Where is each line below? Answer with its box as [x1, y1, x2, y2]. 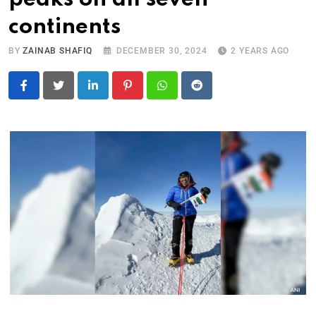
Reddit [195, 87, 228, 101]
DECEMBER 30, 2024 [116, 46, 207, 56]
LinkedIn [92, 87, 135, 101]
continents [8, 16, 121, 39]
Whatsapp [161, 87, 212, 101]
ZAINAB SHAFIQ [23, 46, 92, 56]
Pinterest [126, 87, 171, 101]
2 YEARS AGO [231, 46, 290, 56]
